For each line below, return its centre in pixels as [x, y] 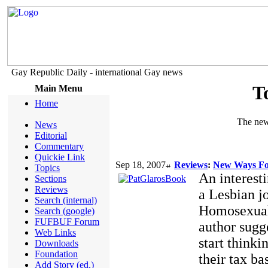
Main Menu [59, 88]
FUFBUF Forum [67, 222]
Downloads [57, 243]
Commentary [59, 146]
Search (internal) [66, 200]
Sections [51, 179]
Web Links [55, 232]
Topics [47, 168]
